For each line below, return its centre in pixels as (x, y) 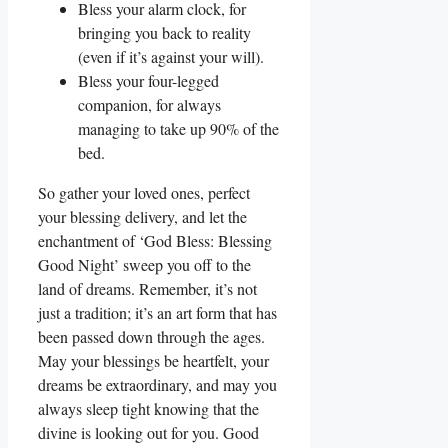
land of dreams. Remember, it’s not (147, 289)
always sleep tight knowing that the (148, 409)
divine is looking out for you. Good (148, 433)
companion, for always (149, 105)
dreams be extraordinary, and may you (157, 385)
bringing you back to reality (164, 33)
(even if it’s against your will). (171, 57)
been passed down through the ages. (151, 337)
